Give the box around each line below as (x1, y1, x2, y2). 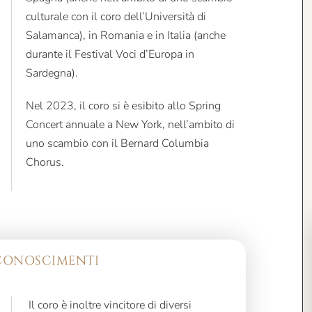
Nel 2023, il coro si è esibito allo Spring (25, 98, 221, 114)
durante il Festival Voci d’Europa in (25, 47, 194, 63)
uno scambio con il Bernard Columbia (25, 136, 209, 152)
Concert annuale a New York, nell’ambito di (25, 117, 235, 133)
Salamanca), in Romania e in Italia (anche (25, 28, 226, 44)
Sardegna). (25, 65, 78, 81)
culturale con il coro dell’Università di (25, 9, 206, 25)
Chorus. (25, 155, 64, 171)
